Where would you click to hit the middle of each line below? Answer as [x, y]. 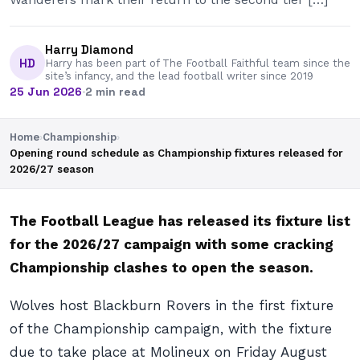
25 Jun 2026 [46, 92]
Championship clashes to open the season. [162, 268]
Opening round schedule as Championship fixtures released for [176, 153]
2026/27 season [52, 169]
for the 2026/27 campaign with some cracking [172, 244]
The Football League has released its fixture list [180, 221]
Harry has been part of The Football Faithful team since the [198, 63]
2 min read [115, 92]
